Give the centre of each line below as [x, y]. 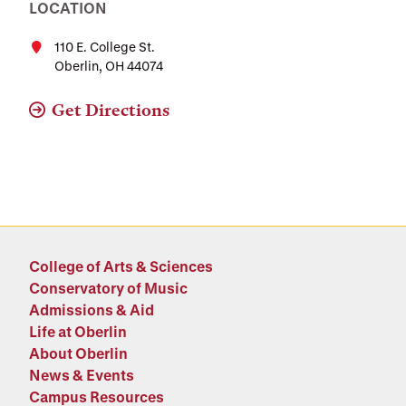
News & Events [82, 375]
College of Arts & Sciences [121, 266]
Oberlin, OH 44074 [109, 66]
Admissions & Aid [92, 309]
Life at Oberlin [78, 331]
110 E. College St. [105, 47]
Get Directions [111, 110]
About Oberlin [78, 353]
